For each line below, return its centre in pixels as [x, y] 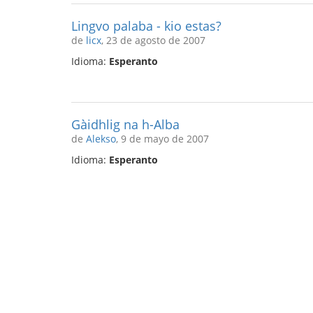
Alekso [101, 139]
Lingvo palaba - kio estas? [146, 26]
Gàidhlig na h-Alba [125, 124]
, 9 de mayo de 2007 [162, 139]
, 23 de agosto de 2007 [153, 40]
